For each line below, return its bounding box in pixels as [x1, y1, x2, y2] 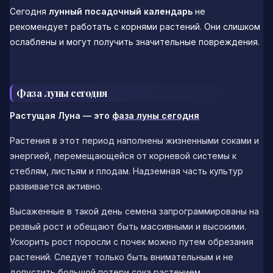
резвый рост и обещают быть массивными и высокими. [10, 221, 246, 232]
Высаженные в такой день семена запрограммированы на [10, 206, 259, 217]
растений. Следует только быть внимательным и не [10, 252, 233, 263]
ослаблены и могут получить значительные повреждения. [10, 36, 260, 47]
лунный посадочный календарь [49, 5, 193, 16]
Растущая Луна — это [10, 110, 112, 121]
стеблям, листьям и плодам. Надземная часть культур [10, 166, 243, 177]
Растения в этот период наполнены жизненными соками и [10, 135, 259, 146]
